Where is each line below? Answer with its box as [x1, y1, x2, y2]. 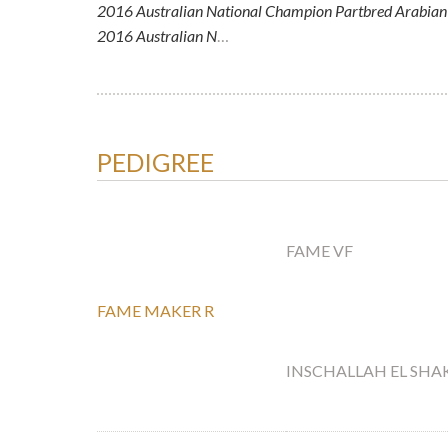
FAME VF [286, 241, 353, 261]
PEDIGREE [97, 147, 214, 178]
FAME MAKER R [97, 301, 214, 321]
